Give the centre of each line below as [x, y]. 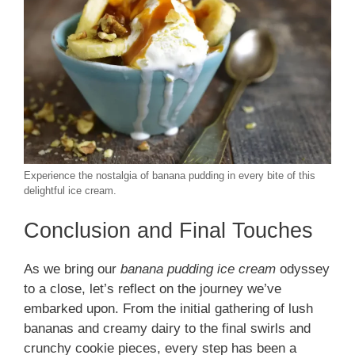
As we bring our [72, 269]
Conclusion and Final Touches [168, 231]
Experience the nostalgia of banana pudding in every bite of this [170, 175]
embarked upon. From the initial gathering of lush [168, 309]
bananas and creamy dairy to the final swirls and [167, 329]
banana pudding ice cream [198, 269]
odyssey [303, 269]
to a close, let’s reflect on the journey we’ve [153, 289]
